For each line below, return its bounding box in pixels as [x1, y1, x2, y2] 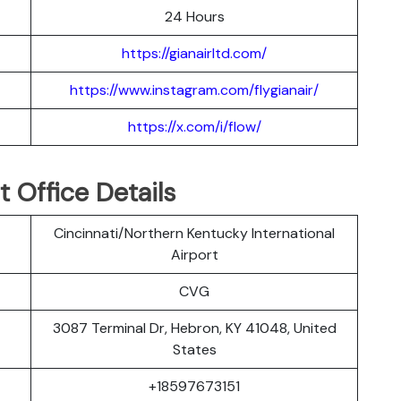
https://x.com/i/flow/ [127, 116, 261, 136]
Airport [170, 244, 218, 264]
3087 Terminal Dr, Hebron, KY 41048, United [52, 318, 337, 337]
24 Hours [164, 6, 225, 26]
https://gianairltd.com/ [122, 43, 267, 63]
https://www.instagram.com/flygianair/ [70, 80, 319, 99]
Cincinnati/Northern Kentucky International [54, 223, 335, 243]
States [172, 339, 217, 359]
